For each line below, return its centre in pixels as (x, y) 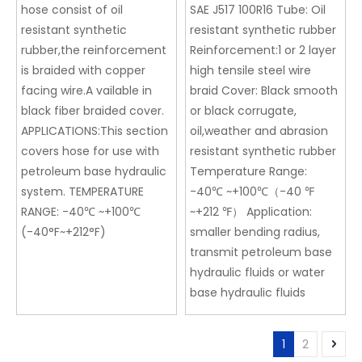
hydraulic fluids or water (257, 273)
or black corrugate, (243, 111)
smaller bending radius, (255, 232)
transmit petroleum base (261, 253)
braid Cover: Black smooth (264, 91)
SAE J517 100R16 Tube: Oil (258, 10)
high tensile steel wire (250, 71)
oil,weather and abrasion (259, 131)
